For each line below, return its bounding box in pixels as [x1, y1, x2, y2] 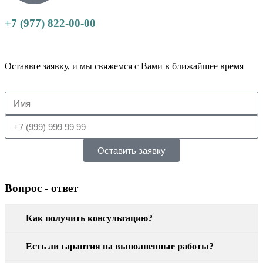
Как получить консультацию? [26, 213, 153, 224]
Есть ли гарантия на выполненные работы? [26, 241, 214, 252]
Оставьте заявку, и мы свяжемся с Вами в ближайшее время [5, 61, 244, 72]
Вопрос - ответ [5, 182, 78, 195]
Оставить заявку [97, 145, 166, 156]
